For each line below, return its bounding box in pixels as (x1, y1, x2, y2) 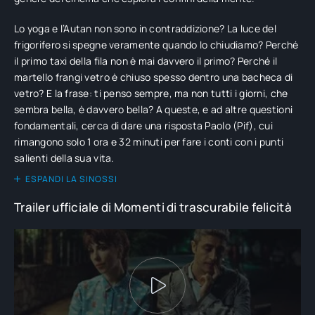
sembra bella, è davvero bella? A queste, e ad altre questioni (14, 103, 293, 116)
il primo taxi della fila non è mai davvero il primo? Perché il (14, 54, 278, 67)
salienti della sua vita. (14, 151, 115, 165)
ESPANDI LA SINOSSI (25, 173, 117, 185)
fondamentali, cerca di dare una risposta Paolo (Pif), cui (14, 119, 273, 132)
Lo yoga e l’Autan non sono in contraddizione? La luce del (14, 22, 276, 35)
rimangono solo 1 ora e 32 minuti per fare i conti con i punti (14, 135, 284, 148)
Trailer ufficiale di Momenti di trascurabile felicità (14, 199, 292, 215)
